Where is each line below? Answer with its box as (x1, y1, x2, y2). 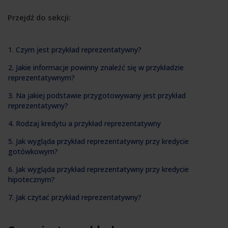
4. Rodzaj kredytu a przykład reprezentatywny (8, 118, 161, 128)
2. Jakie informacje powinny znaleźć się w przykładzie (8, 62, 184, 72)
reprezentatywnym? (8, 72, 75, 82)
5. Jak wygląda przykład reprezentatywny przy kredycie (8, 136, 189, 146)
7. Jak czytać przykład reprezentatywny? (8, 192, 141, 202)
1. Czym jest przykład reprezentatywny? (8, 44, 141, 54)
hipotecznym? (8, 174, 55, 184)
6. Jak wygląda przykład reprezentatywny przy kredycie (8, 164, 189, 174)
